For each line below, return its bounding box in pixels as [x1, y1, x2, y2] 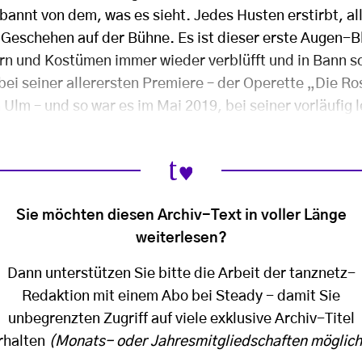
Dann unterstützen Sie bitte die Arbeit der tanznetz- [6, 266, 356, 281]
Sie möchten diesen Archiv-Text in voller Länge [15, 208, 347, 223]
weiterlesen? [135, 230, 227, 246]
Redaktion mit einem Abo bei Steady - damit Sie [22, 288, 340, 304]
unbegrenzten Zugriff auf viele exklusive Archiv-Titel [7, 311, 355, 326]
